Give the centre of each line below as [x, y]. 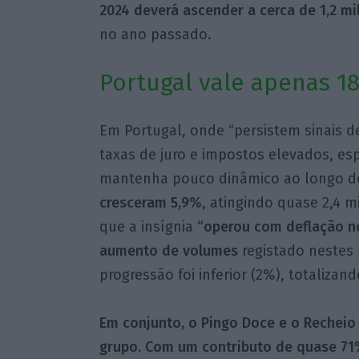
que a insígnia [148, 227]
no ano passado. [155, 34]
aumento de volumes [168, 251]
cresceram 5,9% [150, 203]
